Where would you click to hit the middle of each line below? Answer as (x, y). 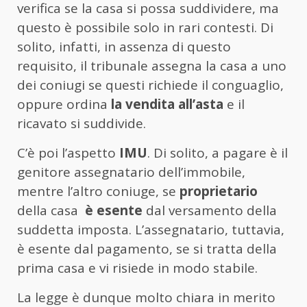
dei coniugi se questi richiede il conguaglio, (150, 85)
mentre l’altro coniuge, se (98, 191)
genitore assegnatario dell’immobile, (131, 172)
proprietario (219, 191)
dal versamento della (210, 210)
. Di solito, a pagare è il (218, 152)
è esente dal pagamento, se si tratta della (147, 248)
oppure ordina (64, 104)
